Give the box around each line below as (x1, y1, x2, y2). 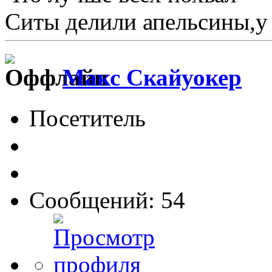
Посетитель (29, 104, 146, 131)
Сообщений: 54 (29, 186, 185, 213)
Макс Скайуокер (63, 64, 242, 91)
